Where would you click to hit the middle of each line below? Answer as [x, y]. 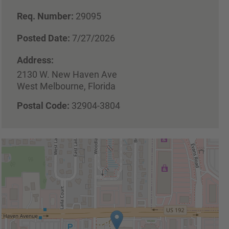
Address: [35, 60]
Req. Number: [45, 16]
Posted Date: [43, 38]
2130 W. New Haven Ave [67, 74]
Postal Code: [43, 105]
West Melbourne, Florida [66, 86]
